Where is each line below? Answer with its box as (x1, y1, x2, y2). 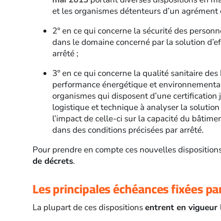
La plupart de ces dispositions (32, 201, 145, 213)
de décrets (32, 155, 73, 167)
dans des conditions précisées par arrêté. (52, 124, 204, 136)
